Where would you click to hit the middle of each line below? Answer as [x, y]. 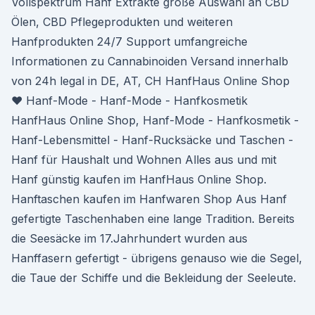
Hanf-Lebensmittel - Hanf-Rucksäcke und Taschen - [152, 140]
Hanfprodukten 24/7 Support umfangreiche [129, 41]
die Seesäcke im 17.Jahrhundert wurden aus [129, 238]
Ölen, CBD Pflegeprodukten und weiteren [122, 22]
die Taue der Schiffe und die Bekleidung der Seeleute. [154, 278]
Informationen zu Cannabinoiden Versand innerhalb [150, 61]
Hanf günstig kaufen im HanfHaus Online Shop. [139, 179]
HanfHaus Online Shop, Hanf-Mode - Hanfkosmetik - [155, 120]
